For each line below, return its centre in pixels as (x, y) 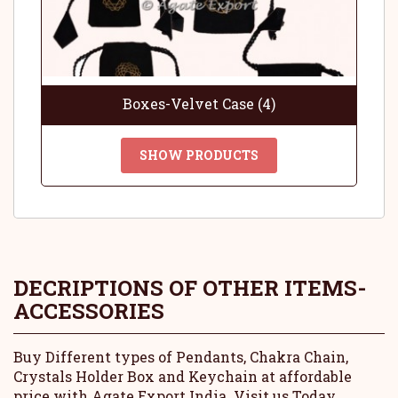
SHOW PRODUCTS (199, 155)
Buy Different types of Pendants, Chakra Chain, (181, 357)
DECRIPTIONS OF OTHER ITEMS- (190, 288)
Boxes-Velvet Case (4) (199, 103)
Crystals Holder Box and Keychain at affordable (183, 376)
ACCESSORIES (89, 311)
